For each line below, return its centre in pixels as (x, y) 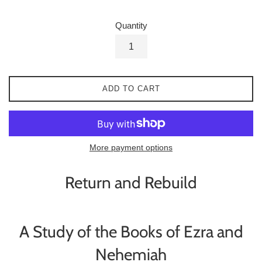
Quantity (131, 26)
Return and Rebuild (131, 183)
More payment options (131, 148)
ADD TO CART (131, 89)
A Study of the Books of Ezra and (131, 232)
